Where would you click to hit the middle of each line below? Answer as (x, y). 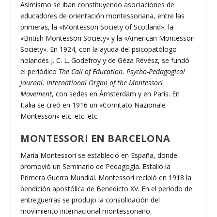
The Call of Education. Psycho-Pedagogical (122, 71)
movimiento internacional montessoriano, (86, 211)
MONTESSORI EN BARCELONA (95, 139)
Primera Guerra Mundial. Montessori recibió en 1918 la (106, 178)
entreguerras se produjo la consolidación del (90, 200)
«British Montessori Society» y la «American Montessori (108, 38)
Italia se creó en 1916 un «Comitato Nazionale (93, 105)
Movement (36, 93)
